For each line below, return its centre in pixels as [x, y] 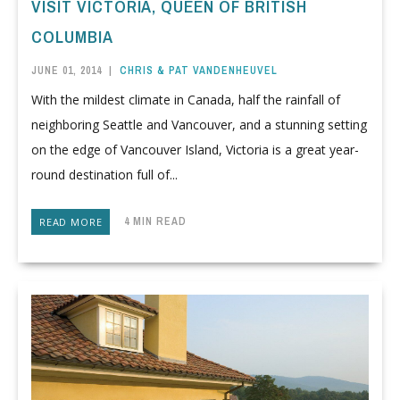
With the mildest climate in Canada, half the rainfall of [186, 100]
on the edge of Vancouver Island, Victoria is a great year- [195, 150]
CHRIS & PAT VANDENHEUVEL [199, 70]
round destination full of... [104, 175]
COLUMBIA [72, 36]
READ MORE [71, 222]
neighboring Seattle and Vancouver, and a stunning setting [199, 125]
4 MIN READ [149, 221]
